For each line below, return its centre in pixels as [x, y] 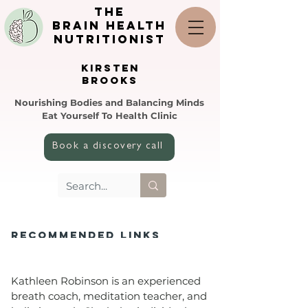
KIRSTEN [110, 68]
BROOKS [110, 80]
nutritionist [109, 41]
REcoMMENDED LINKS [86, 235]
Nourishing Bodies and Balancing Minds [109, 102]
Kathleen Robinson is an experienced [106, 281]
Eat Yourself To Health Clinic [109, 115]
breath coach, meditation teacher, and [109, 296]
